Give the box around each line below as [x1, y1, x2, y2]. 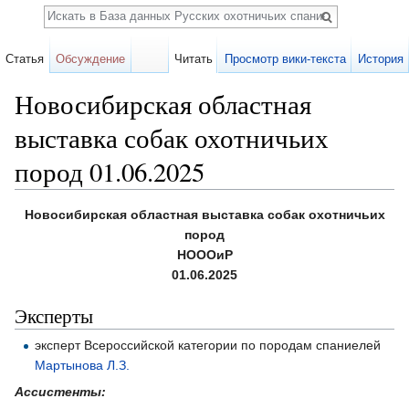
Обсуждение [56, 52, 126, 66]
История [357, 52, 404, 66]
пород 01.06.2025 [15, 154, 204, 189]
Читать [174, 52, 214, 66]
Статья [5, 52, 45, 66]
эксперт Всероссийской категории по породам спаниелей [35, 337, 382, 352]
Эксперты [15, 303, 93, 330]
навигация [82, 189, 144, 204]
